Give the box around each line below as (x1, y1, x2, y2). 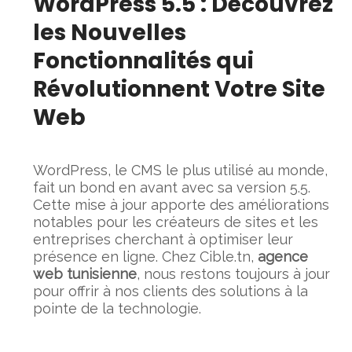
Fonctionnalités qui (33, 45, 255, 76)
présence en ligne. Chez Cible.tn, (33, 247, 258, 265)
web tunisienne (33, 265, 137, 282)
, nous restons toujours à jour (137, 265, 331, 282)
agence (258, 247, 309, 265)
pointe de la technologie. (33, 299, 202, 317)
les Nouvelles (33, 16, 187, 48)
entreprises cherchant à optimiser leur (33, 230, 294, 247)
